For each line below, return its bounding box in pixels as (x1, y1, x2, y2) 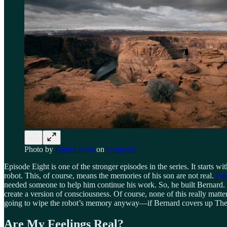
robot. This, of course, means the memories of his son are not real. (4, 171, 216, 180)
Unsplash (106, 144, 136, 154)
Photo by (24, 144, 55, 154)
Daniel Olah (55, 144, 94, 154)
